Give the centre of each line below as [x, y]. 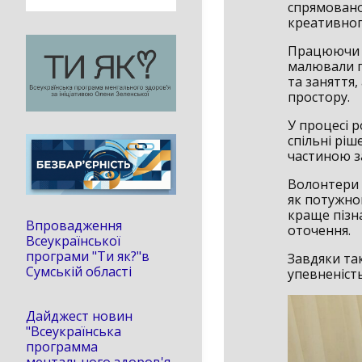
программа [62, 347]
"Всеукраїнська [74, 332]
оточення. [319, 230]
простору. [318, 97]
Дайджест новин [79, 316]
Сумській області [79, 271]
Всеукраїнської [73, 240]
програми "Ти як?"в [88, 256]
